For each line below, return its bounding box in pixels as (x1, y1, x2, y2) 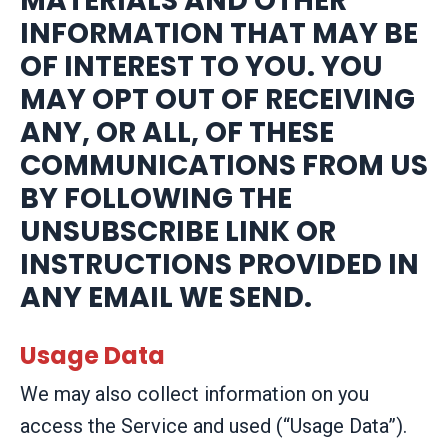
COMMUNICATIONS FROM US (20, 145, 428, 185)
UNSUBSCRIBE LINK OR (20, 211, 336, 251)
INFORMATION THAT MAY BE (20, 13, 418, 53)
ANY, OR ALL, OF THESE (20, 112, 334, 152)
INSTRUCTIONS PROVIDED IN (20, 244, 419, 284)
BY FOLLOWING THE (20, 178, 292, 218)
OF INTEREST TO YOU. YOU (20, 46, 383, 86)
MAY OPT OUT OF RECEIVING (20, 79, 415, 119)
